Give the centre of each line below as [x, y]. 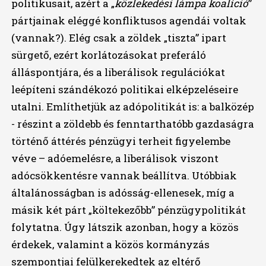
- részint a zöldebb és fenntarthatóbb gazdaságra [132, 124]
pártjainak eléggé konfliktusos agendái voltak [129, 21]
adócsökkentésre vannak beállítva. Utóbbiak [124, 176]
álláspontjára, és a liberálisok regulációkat [118, 72]
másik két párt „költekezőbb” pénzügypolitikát [128, 210]
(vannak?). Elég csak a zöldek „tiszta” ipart [118, 38]
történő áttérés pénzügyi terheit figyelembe [121, 141]
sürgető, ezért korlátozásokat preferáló [108, 55]
